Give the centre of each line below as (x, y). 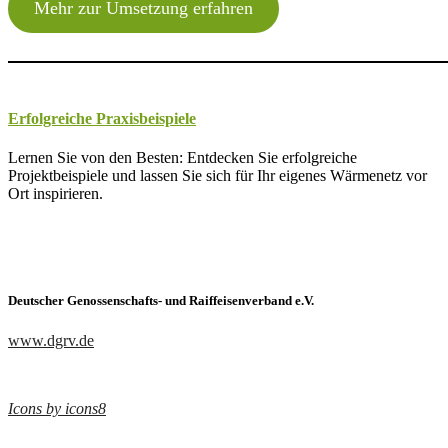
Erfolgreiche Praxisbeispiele (102, 118)
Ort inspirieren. (55, 194)
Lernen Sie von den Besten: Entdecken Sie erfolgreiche (182, 158)
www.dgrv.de (51, 340)
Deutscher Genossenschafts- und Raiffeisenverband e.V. (161, 301)
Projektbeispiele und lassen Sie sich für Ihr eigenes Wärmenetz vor (217, 176)
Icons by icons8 (57, 408)
